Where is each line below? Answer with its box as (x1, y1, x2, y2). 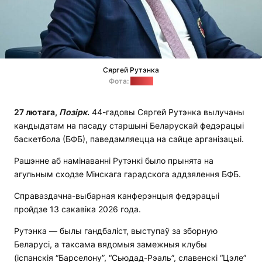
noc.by (130, 77, 153, 86)
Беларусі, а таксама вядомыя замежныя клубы (14, 239, 207, 250)
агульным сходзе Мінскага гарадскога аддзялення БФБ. (14, 169, 241, 180)
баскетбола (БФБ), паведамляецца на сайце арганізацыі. (14, 134, 244, 144)
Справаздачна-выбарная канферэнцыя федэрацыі (14, 191, 219, 201)
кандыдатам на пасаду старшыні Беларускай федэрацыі (14, 120, 244, 131)
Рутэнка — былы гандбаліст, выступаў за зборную (14, 226, 218, 236)
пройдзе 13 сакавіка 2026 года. (14, 204, 141, 215)
